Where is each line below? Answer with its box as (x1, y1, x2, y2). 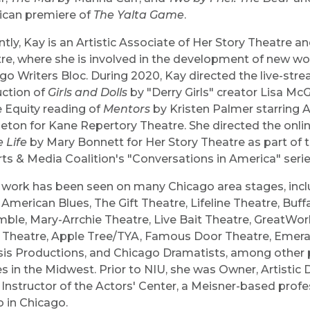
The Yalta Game (93, 8, 184, 21)
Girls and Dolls (48, 86, 130, 99)
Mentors (100, 102, 150, 116)
